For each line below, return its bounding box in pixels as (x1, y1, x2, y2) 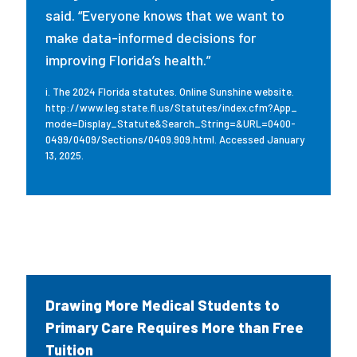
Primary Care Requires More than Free (45, 319, 304, 336)
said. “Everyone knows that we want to (45, 6, 285, 24)
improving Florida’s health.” (45, 51, 214, 69)
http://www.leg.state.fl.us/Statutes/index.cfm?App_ (45, 101, 298, 114)
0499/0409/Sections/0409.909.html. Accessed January (45, 133, 305, 146)
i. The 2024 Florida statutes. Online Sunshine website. (45, 85, 295, 98)
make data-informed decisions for (45, 29, 257, 46)
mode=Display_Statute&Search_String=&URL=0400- (45, 117, 296, 130)
